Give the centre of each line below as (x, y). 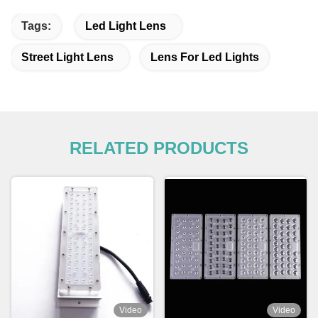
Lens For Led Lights (205, 57)
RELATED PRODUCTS (159, 148)
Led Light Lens (126, 26)
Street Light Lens (67, 57)
